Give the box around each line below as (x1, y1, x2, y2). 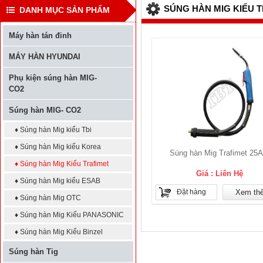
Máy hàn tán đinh (9, 31, 72, 40)
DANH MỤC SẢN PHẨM (15, 5, 110, 15)
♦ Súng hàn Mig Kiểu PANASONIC (15, 211, 124, 219)
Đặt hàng (176, 188, 206, 196)
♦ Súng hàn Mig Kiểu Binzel (15, 228, 103, 236)
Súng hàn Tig (9, 247, 58, 256)
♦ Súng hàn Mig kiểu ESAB (15, 177, 100, 185)
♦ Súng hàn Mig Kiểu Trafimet (15, 160, 109, 168)
